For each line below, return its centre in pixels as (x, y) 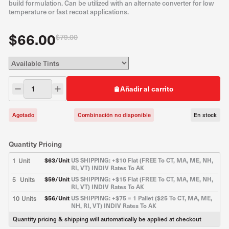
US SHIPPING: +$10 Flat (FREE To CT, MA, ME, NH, (142, 160)
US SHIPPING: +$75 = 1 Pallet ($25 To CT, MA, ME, (142, 198)
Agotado (23, 115)
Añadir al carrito (147, 89)
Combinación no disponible (114, 115)
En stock (205, 115)
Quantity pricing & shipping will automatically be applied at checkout (107, 219)
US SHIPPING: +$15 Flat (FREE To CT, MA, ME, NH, (142, 179)
